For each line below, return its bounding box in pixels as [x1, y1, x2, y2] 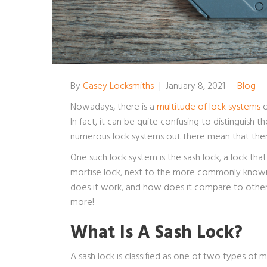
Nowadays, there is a [70, 99, 157, 115]
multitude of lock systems [157, 99, 260, 115]
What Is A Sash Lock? [70, 218, 243, 247]
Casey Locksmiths [83, 78, 154, 94]
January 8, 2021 [166, 78, 225, 94]
